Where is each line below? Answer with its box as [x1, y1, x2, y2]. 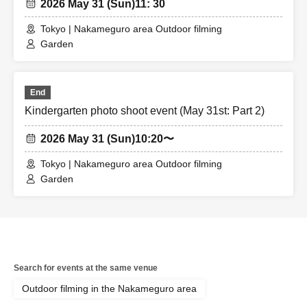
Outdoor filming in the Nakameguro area [22, 283, 197, 294]
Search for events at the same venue [14, 263, 158, 273]
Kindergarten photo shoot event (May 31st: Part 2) [25, 105, 265, 116]
